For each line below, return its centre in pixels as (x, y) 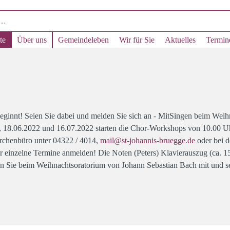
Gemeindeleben (83, 40)
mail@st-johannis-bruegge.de (148, 140)
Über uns (32, 40)
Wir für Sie (137, 40)
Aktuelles (180, 40)
